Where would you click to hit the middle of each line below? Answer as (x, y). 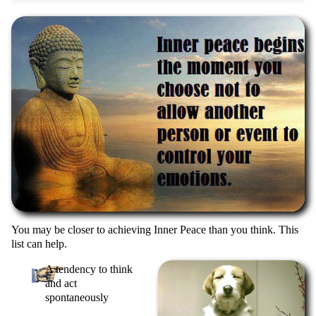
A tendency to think (89, 269)
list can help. (39, 243)
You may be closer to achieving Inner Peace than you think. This (155, 229)
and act (61, 283)
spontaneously (77, 297)
